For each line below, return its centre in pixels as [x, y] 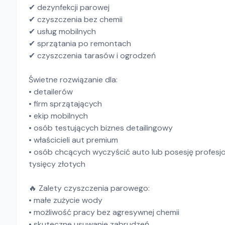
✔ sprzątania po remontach [80, 43]
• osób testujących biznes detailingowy [101, 128]
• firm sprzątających [65, 104]
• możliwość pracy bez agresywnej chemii [104, 212]
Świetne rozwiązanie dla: [73, 80]
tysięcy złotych [57, 164]
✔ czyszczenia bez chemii [76, 19]
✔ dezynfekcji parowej [69, 7]
